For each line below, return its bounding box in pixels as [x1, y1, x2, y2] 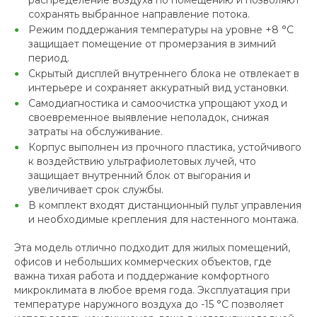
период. [28, 52, 69, 65]
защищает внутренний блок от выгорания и [28, 169, 250, 183]
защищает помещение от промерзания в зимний [28, 38, 276, 51]
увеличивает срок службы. [28, 183, 163, 197]
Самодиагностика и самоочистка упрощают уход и [28, 97, 287, 110]
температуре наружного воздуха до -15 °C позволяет [14, 298, 284, 311]
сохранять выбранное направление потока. [28, 8, 250, 21]
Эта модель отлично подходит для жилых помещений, [14, 241, 290, 255]
